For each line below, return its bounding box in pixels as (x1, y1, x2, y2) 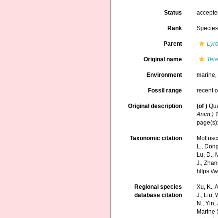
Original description (128, 103, 182, 109)
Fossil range (148, 87, 182, 94)
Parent (163, 40, 182, 47)
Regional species (134, 183, 182, 190)
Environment (146, 72, 182, 78)
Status (164, 9, 182, 16)
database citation (134, 192, 182, 199)
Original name (144, 56, 182, 63)
